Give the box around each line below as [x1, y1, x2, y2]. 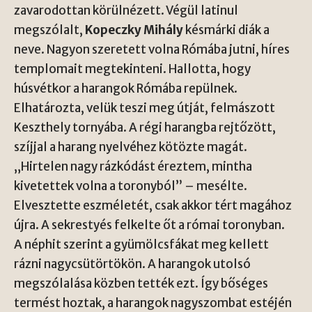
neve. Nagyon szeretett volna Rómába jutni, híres [14, 41, 290, 57]
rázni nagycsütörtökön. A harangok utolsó [14, 256, 251, 272]
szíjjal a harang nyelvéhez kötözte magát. [14, 139, 247, 155]
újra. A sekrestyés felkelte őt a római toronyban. [14, 217, 285, 233]
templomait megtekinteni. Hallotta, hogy [14, 61, 251, 77]
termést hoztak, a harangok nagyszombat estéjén [14, 295, 292, 311]
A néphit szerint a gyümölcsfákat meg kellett [14, 236, 269, 252]
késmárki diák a [183, 22, 270, 38]
